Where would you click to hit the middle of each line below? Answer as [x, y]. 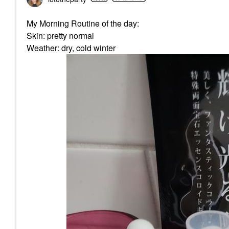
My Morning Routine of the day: [83, 23]
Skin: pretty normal [60, 35]
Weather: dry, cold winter [71, 48]
